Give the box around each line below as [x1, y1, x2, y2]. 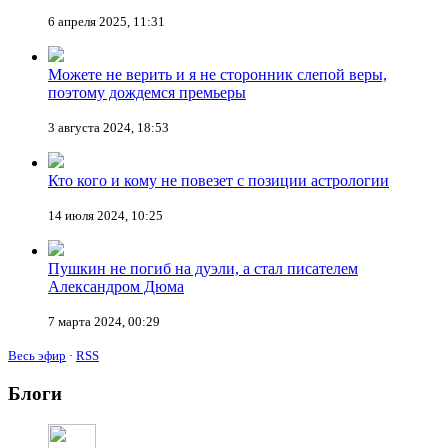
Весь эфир [8, 348, 66, 364]
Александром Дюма [48, 278, 184, 296]
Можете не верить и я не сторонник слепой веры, [48, 66, 387, 84]
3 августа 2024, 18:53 [48, 120, 169, 136]
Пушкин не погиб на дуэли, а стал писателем [48, 260, 358, 278]
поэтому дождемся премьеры [48, 84, 246, 102]
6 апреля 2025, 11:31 [48, 14, 165, 30]
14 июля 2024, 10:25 [48, 208, 163, 224]
